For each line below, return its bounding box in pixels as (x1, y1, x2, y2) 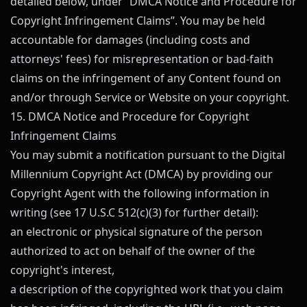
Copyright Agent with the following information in (10, 186, 269, 201)
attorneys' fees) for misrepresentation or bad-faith (10, 51, 273, 66)
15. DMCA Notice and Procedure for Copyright (10, 109, 249, 124)
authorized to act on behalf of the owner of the (10, 243, 255, 258)
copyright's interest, (10, 262, 114, 278)
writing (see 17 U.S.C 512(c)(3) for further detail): (10, 205, 258, 220)
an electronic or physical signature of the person (10, 224, 262, 239)
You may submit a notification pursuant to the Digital (10, 147, 285, 162)
